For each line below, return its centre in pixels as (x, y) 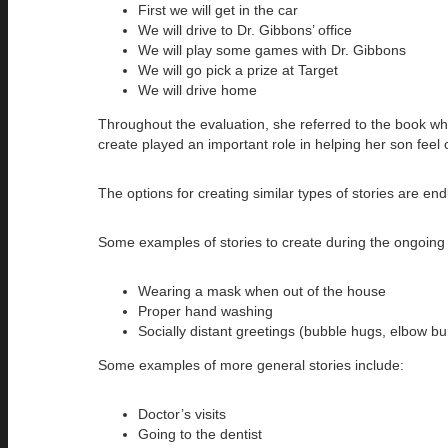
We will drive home (197, 89)
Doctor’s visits (182, 413)
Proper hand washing (205, 310)
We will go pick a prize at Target (238, 69)
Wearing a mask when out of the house (262, 290)
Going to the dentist (200, 433)
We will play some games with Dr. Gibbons (272, 49)
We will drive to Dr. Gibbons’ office (245, 29)
